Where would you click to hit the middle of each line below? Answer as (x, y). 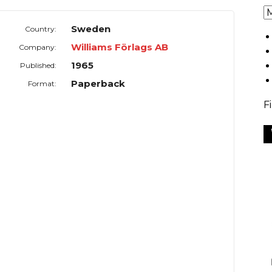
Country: (41, 29)
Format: (42, 84)
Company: (38, 47)
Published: (39, 66)
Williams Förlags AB (120, 47)
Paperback (98, 84)
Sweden (91, 29)
